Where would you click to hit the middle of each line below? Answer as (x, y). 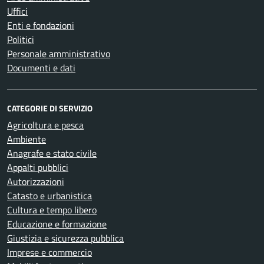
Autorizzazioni (36, 182)
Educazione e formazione (57, 224)
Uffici (17, 11)
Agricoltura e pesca (45, 125)
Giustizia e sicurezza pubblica (65, 238)
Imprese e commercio (49, 253)
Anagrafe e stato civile (52, 154)
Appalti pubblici (38, 168)
